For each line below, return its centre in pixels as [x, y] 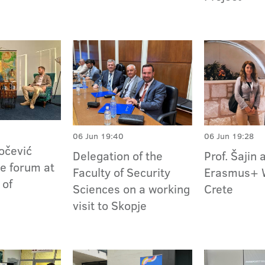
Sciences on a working [132, 189]
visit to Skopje [110, 206]
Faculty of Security [122, 172]
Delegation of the [118, 156]
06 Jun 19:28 [229, 136]
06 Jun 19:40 [98, 136]
